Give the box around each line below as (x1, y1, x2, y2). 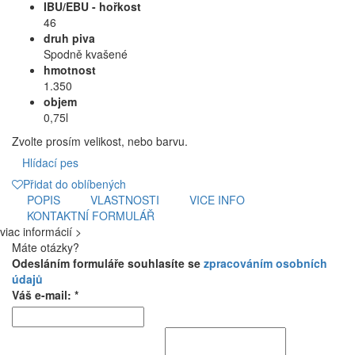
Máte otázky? (12, 239, 79, 256)
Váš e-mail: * (12, 287, 78, 303)
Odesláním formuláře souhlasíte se (12, 255, 204, 272)
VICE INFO (189, 192, 245, 208)
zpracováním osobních (204, 255, 327, 272)
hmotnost (44, 62, 96, 78)
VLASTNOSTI (90, 192, 159, 208)
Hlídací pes (22, 155, 78, 171)
